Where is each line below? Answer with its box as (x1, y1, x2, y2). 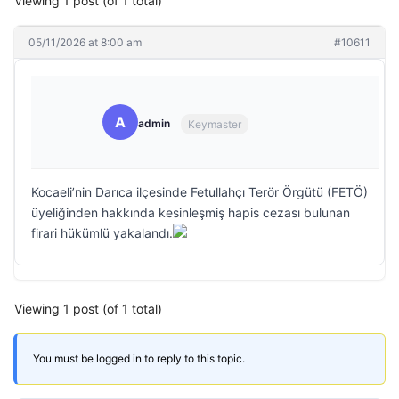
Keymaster (188, 117, 241, 131)
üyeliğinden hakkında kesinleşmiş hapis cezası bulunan (31, 205, 350, 220)
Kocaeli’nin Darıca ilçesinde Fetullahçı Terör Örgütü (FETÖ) (31, 184, 368, 199)
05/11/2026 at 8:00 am (28, 36, 142, 49)
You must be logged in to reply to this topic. (33, 352, 245, 365)
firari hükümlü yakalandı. (31, 225, 173, 240)
